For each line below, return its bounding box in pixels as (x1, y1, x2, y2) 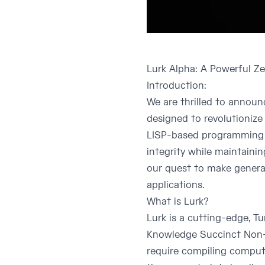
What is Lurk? (147, 195, 209, 208)
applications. (147, 179, 205, 192)
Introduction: (147, 79, 206, 92)
